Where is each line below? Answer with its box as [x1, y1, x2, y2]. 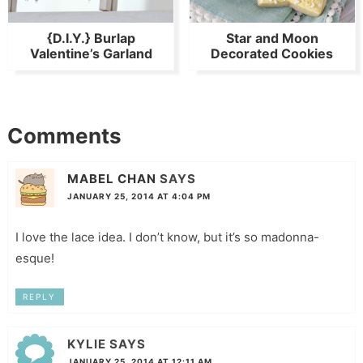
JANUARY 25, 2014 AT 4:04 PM [66, 191, 211, 202]
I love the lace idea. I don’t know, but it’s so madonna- [15, 229, 319, 246]
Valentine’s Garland [29, 45, 152, 62]
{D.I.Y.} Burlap [46, 29, 135, 46]
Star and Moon [225, 29, 318, 46]
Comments [6, 122, 122, 148]
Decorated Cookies [211, 45, 334, 62]
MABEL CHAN [66, 171, 156, 187]
